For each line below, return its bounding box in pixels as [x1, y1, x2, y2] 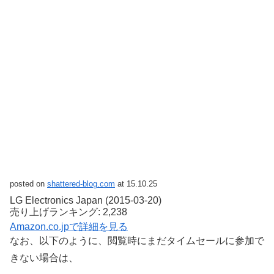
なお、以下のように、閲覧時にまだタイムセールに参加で [10, 235, 264, 246]
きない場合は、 [10, 252, 78, 263]
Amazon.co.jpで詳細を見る [10, 221, 128, 232]
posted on [10, 179, 47, 188]
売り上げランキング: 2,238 [10, 206, 127, 217]
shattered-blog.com [47, 179, 115, 188]
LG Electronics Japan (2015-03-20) [10, 194, 161, 206]
